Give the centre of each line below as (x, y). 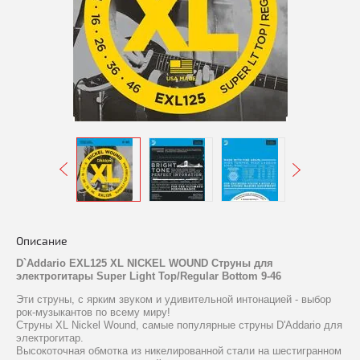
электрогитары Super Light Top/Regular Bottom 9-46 (149, 276)
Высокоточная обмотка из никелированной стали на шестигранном (179, 351)
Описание (42, 242)
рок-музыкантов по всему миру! (93, 313)
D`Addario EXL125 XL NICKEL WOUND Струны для (145, 264)
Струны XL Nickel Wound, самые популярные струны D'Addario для (179, 325)
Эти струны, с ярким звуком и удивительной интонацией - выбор (174, 300)
